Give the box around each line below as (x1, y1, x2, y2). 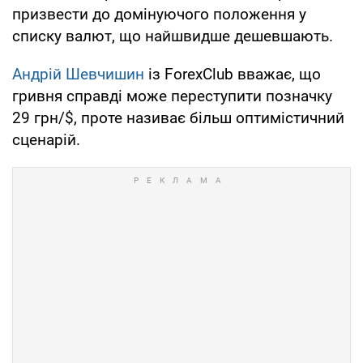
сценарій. (12, 130, 80, 149)
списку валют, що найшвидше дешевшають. (12, 26, 333, 45)
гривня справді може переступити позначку (12, 86, 332, 105)
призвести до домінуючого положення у (12, 4, 306, 23)
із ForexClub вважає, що (144, 64, 321, 83)
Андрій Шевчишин (12, 64, 144, 83)
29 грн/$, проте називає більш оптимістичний (12, 108, 344, 127)
